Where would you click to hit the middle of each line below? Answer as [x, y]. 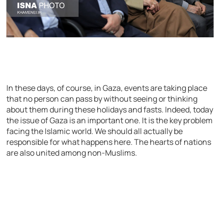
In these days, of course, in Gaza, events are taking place [107, 88]
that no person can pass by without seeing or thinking [102, 99]
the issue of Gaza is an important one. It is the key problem [110, 121]
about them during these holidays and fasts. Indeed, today [110, 110]
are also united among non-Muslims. [72, 153]
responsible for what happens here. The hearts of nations [109, 142]
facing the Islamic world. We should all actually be [95, 131]
